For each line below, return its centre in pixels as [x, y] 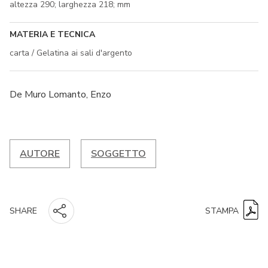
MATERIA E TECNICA [52, 34]
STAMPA [222, 211]
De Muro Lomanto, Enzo [60, 94]
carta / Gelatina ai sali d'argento [71, 53]
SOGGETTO [118, 153]
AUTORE [40, 153]
